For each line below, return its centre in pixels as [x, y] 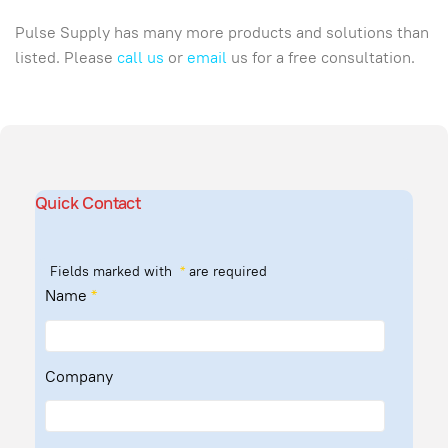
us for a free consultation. [321, 57]
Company [79, 377]
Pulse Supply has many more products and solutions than [222, 32]
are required [226, 272]
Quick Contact [88, 202]
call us [140, 57]
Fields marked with [113, 272]
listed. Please [66, 57]
